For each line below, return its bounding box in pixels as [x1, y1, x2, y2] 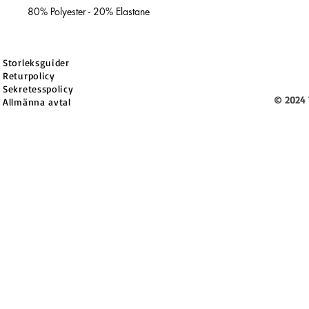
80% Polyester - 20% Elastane [28, 5, 150, 18]
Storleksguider [3, 57, 70, 68]
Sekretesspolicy [3, 83, 74, 94]
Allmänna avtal [3, 96, 71, 108]
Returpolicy [3, 70, 55, 81]
